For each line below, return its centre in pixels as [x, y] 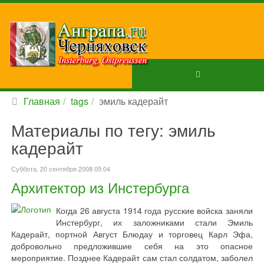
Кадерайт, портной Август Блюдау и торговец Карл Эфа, [132, 234]
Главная [42, 101]
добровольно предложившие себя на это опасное [132, 246]
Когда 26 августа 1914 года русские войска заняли [154, 210]
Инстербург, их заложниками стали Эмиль [154, 222]
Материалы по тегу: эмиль [113, 130]
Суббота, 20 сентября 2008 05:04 [61, 169]
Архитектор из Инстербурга [100, 187]
